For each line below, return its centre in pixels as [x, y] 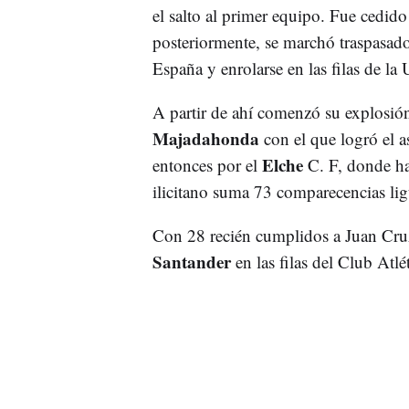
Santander [194, 261]
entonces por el [207, 164]
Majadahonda [205, 138]
